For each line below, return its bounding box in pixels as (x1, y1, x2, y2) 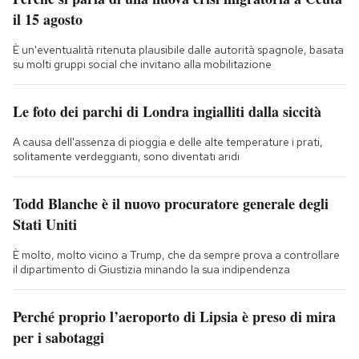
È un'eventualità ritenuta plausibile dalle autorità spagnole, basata (13, 42, 344, 58)
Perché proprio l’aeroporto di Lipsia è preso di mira (13, 306, 336, 328)
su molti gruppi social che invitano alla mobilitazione (13, 57, 272, 72)
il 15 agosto (13, 9, 83, 30)
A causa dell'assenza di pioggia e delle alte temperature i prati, (13, 135, 323, 150)
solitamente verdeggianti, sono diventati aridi (13, 149, 240, 164)
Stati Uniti (13, 214, 77, 236)
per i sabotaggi (13, 327, 104, 349)
